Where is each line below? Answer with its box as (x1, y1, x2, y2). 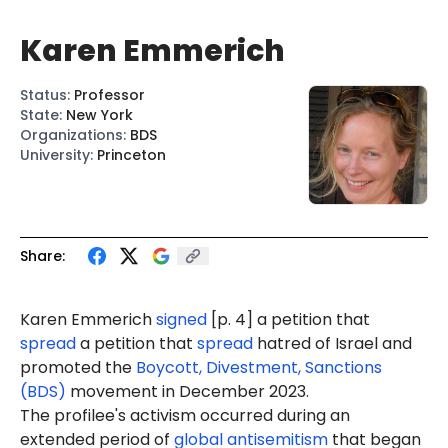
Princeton (97, 145, 166, 165)
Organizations (20, 125, 123, 145)
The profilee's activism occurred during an (20, 404, 350, 427)
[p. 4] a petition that (207, 308, 370, 331)
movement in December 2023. (66, 380, 309, 403)
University (20, 145, 90, 165)
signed (156, 308, 207, 331)
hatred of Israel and (253, 332, 412, 355)
